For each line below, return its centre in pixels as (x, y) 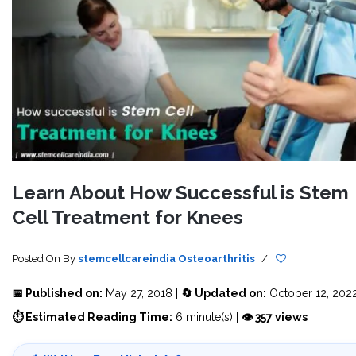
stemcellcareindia (127, 259)
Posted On (37, 259)
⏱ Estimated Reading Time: (92, 317)
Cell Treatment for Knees (128, 218)
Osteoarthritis (217, 259)
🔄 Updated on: (224, 294)
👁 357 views (275, 317)
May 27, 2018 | (142, 294)
